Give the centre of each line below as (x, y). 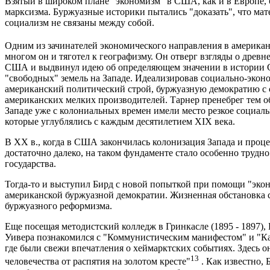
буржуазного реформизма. (58, 206)
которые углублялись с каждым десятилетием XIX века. (120, 122)
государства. (30, 164)
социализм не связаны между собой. (80, 22)
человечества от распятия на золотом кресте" (98, 262)
